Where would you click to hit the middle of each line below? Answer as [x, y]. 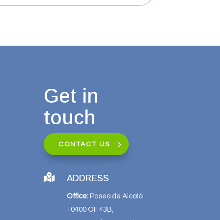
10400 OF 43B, [90, 210]
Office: [78, 196]
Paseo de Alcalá [116, 196]
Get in [71, 96]
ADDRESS [88, 179]
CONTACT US [84, 145]
